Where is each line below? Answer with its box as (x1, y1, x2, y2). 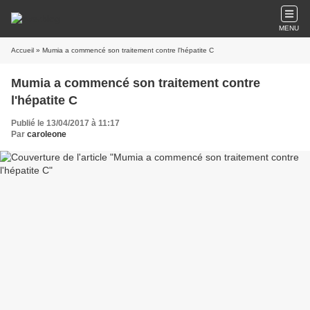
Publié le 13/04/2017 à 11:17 (11, 118, 120, 128)
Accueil (11, 46, 34, 54)
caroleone (27, 129, 66, 139)
